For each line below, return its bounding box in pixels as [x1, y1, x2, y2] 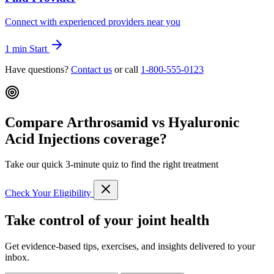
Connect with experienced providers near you [5, 16, 180, 27]
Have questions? [5, 64, 71, 75]
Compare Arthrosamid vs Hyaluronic [5, 114, 240, 130]
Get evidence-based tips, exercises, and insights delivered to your [5, 241, 255, 252]
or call [112, 64, 141, 75]
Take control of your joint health [5, 212, 209, 229]
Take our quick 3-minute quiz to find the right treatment [5, 159, 218, 170]
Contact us [71, 64, 112, 75]
